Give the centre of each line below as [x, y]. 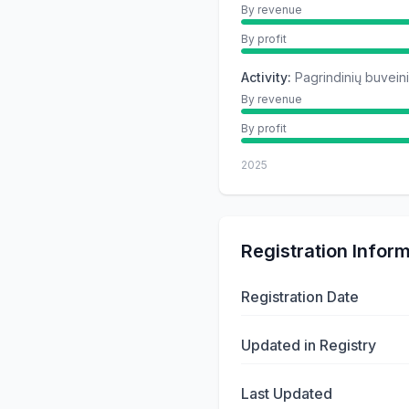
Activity [264, 77]
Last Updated [287, 393]
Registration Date [300, 297]
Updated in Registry [309, 345]
